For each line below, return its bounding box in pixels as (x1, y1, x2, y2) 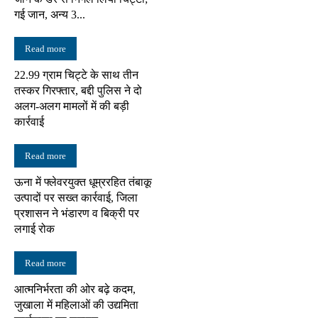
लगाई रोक (14, 222, 55, 235)
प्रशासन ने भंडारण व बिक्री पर (14, 207, 139, 219)
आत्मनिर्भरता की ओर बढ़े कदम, (14, 283, 136, 295)
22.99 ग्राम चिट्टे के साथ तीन (14, 68, 138, 81)
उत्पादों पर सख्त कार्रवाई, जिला (14, 191, 138, 204)
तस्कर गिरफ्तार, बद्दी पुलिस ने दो (14, 84, 142, 97)
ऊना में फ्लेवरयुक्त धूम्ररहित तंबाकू (14, 175, 152, 188)
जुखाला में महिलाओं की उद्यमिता (14, 298, 138, 311)
